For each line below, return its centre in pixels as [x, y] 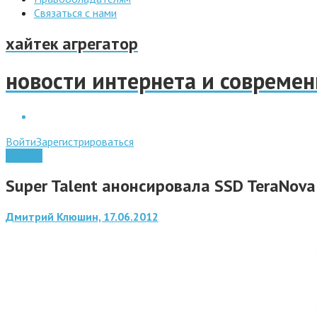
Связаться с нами [75, 13]
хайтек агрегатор [72, 43]
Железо [24, 155]
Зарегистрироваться [85, 141]
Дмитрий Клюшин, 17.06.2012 [82, 216]
